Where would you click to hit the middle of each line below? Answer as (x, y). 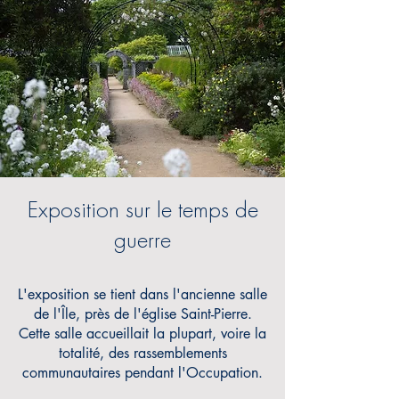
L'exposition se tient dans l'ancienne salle (142, 294)
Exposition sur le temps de (142, 210)
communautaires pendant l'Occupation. (142, 373)
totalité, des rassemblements (142, 353)
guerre (142, 240)
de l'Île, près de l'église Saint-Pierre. (142, 314)
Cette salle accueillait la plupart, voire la (142, 334)
